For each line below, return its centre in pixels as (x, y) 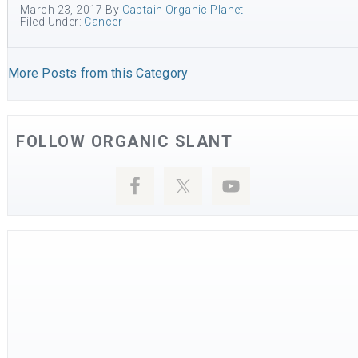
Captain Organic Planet (183, 10)
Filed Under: (52, 22)
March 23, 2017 (62, 10)
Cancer (103, 22)
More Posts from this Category (98, 73)
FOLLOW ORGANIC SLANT (124, 141)
